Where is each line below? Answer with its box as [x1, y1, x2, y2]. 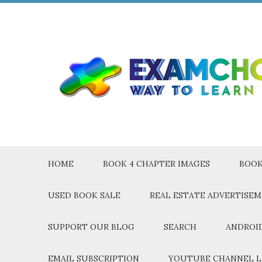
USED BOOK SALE [48, 190, 120, 201]
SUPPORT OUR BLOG [48, 222, 135, 232]
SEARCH [164, 222, 196, 232]
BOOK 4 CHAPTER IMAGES [103, 158, 210, 169]
